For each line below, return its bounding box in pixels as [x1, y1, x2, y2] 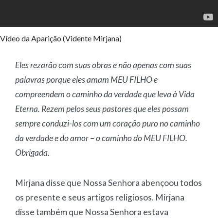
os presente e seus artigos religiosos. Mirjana [15, 192, 185, 202]
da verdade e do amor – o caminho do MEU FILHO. [15, 133, 188, 143]
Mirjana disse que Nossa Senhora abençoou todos [15, 178, 202, 188]
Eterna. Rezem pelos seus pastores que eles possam [15, 104, 189, 114]
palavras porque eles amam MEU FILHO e [15, 74, 158, 85]
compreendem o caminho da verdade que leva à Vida [15, 89, 195, 99]
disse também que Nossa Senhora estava [15, 207, 169, 217]
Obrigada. [15, 147, 50, 158]
